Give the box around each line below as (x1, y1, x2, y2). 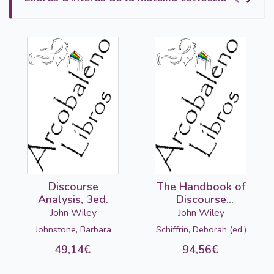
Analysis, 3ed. (38, 192, 108, 207)
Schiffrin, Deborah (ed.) (155, 223, 246, 235)
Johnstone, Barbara (35, 223, 111, 235)
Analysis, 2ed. (166, 205, 236, 220)
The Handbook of (157, 179, 245, 194)
